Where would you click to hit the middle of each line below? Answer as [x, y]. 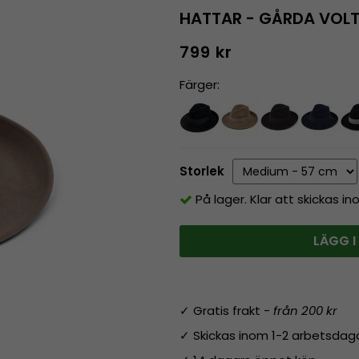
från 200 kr [305, 310]
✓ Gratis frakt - [226, 310]
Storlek [202, 171]
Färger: [200, 84]
